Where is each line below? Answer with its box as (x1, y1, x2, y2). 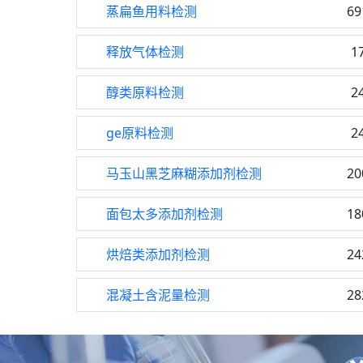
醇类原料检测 (106, 83, 184, 101)
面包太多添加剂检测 (106, 205, 223, 223)
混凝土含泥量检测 (106, 286, 210, 304)
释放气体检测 (106, 43, 184, 61)
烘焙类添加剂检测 (106, 246, 210, 263)
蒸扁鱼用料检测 (106, 2, 197, 20)
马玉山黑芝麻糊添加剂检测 (106, 164, 262, 182)
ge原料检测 (106, 124, 173, 142)
